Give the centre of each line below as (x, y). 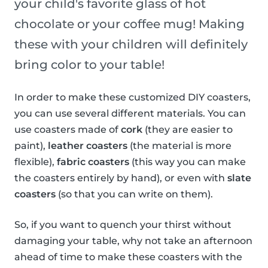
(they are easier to (188, 130)
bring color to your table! (89, 65)
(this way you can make (188, 162)
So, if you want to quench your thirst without (123, 225)
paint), (31, 146)
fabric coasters (93, 162)
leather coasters (88, 146)
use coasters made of (68, 130)
